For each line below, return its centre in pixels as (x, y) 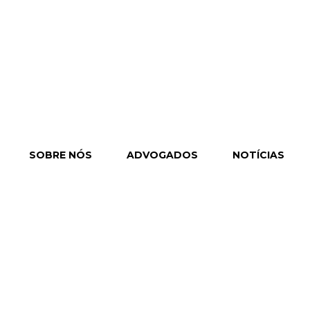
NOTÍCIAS (259, 155)
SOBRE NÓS (61, 155)
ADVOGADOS (163, 155)
